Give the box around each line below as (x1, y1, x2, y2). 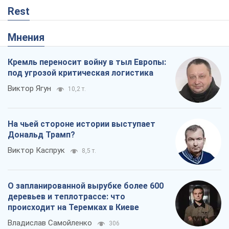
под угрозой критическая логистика (8, 68, 153, 78)
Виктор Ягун (8, 84, 51, 94)
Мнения (16, 31, 44, 44)
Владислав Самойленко (8, 218, 92, 228)
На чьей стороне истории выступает (8, 119, 155, 129)
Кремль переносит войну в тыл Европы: (8, 57, 166, 67)
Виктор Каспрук (8, 146, 65, 155)
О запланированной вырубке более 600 (8, 181, 164, 191)
